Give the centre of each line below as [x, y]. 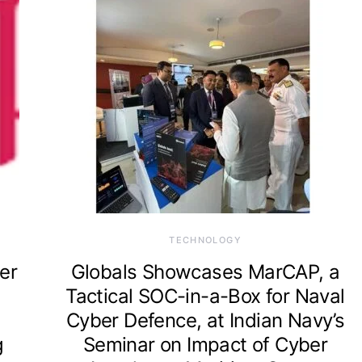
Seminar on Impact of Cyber [205, 344]
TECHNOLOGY [205, 240]
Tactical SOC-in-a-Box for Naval [205, 296]
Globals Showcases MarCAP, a [205, 271]
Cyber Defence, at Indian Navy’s [205, 320]
